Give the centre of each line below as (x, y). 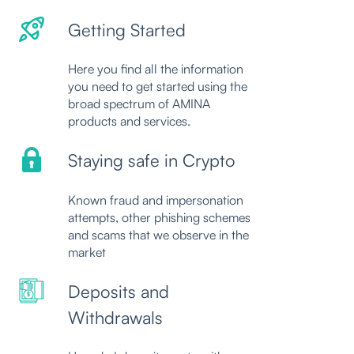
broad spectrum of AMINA (139, 103)
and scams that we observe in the (158, 234)
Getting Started (127, 29)
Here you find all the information (156, 68)
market (87, 252)
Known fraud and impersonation (156, 200)
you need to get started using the (158, 86)
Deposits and (119, 292)
